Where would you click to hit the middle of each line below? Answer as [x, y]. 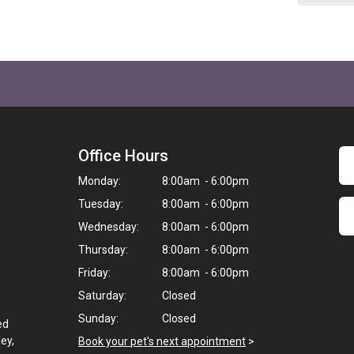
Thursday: [103, 250]
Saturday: [102, 296]
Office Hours [123, 156]
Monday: [100, 181]
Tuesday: [101, 204]
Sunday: [98, 318]
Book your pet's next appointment [162, 341]
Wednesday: [109, 227]
